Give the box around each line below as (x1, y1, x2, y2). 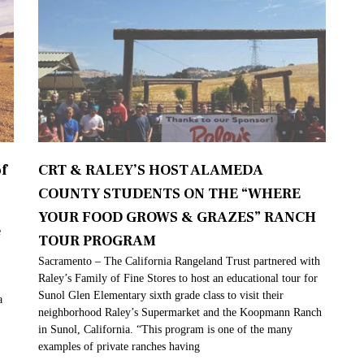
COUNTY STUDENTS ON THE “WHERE (38, 184, 301, 204)
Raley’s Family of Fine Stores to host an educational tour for (38, 272, 318, 285)
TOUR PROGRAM (38, 232, 157, 251)
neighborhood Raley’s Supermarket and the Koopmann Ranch (38, 306, 323, 319)
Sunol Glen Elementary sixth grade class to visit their (38, 289, 284, 302)
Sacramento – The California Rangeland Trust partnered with (38, 255, 321, 268)
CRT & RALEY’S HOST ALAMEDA (38, 161, 264, 180)
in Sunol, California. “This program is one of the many (38, 323, 293, 336)
